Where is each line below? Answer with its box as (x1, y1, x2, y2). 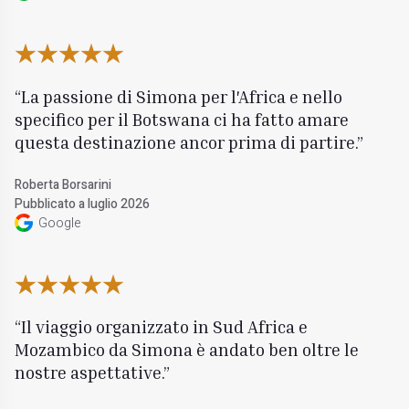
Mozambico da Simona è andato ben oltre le (15, 339, 360, 361)
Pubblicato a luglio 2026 (15, 194, 151, 214)
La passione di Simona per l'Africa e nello (21, 85, 343, 107)
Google (38, 213, 82, 233)
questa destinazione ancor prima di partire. (15, 131, 358, 152)
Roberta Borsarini (15, 174, 112, 194)
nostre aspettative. (15, 362, 164, 383)
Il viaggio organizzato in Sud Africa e (21, 316, 309, 338)
